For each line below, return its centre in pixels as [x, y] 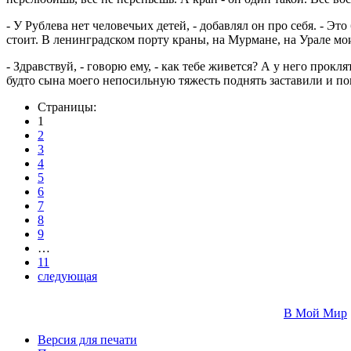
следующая [67, 276]
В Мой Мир [315, 313]
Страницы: [67, 107]
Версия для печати [87, 339]
